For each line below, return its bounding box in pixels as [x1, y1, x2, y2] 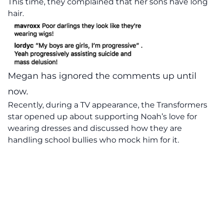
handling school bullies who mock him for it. [8, 135, 179, 145]
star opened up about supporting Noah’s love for [8, 111, 197, 121]
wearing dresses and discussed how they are [8, 123, 182, 133]
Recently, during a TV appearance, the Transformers [8, 100, 207, 109]
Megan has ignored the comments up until [8, 70, 197, 81]
